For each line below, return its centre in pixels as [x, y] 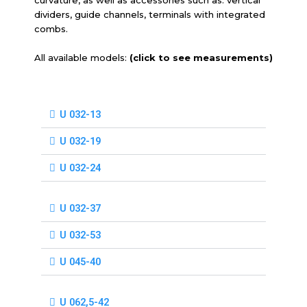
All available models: [82, 57]
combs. [51, 28]
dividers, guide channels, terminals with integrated [150, 14]
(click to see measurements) [201, 57]
